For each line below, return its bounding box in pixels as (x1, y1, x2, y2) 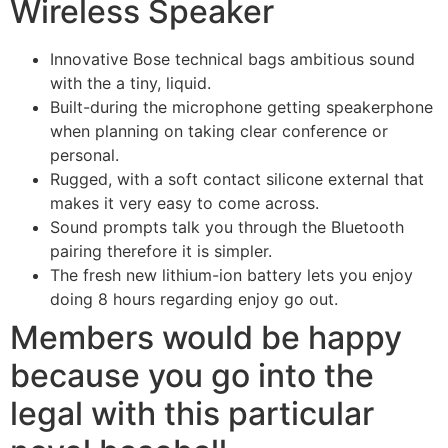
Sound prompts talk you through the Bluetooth (50, 217, 404, 238)
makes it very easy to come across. (50, 193, 319, 214)
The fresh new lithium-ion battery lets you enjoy (50, 265, 413, 286)
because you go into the (10, 356, 374, 396)
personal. (50, 145, 119, 166)
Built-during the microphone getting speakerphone (50, 97, 433, 118)
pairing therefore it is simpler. (50, 241, 272, 262)
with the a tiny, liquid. (50, 73, 211, 94)
